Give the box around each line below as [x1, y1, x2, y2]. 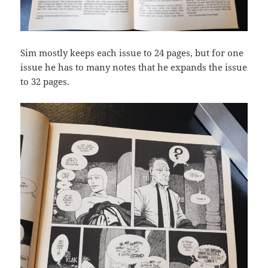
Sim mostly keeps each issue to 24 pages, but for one [20, 46, 244, 59]
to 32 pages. [20, 75, 70, 87]
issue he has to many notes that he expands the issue [20, 60, 248, 73]
